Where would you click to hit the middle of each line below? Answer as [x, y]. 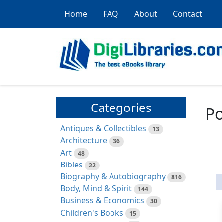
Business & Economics [102, 200]
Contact [188, 14]
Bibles [72, 164]
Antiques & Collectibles [103, 129]
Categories [121, 108]
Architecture [84, 140]
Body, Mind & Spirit [96, 189]
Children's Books [92, 212]
